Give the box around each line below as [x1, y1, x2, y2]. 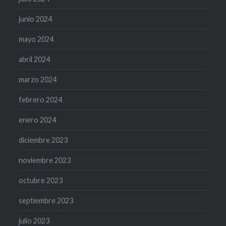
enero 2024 [19, 116, 56, 125]
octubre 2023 [19, 176, 63, 185]
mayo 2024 [19, 35, 54, 44]
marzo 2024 [19, 75, 57, 84]
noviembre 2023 [19, 156, 71, 165]
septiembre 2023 [19, 196, 74, 205]
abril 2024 [19, 55, 50, 64]
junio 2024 [19, 15, 52, 24]
